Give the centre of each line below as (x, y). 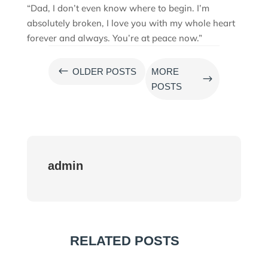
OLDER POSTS (104, 71)
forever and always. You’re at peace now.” (114, 38)
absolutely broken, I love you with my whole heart (131, 23)
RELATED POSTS (125, 240)
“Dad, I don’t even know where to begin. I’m (118, 8)
